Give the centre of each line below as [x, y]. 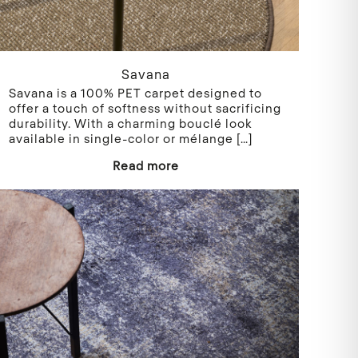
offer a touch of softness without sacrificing [145, 108]
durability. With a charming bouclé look [131, 123]
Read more [145, 166]
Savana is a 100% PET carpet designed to [136, 93]
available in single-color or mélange [121, 139]
